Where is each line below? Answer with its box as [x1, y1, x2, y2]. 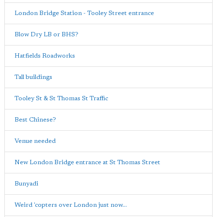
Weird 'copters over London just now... [15, 202, 127, 209]
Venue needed [15, 138, 56, 145]
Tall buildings [15, 74, 52, 81]
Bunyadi [15, 181, 38, 187]
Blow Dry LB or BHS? [15, 31, 78, 38]
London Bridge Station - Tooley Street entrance [15, 10, 154, 17]
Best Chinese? [15, 117, 56, 124]
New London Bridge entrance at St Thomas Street [15, 159, 160, 166]
